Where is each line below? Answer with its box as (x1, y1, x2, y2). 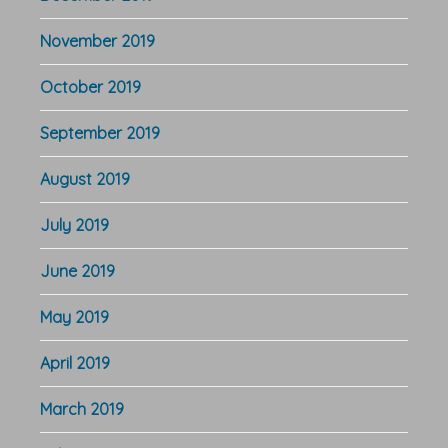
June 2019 (40, 260, 115, 281)
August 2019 (40, 168, 130, 189)
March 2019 (40, 398, 124, 419)
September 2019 (40, 122, 160, 143)
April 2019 (40, 352, 110, 373)
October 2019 (40, 76, 141, 97)
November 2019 (40, 30, 155, 51)
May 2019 (40, 306, 109, 327)
